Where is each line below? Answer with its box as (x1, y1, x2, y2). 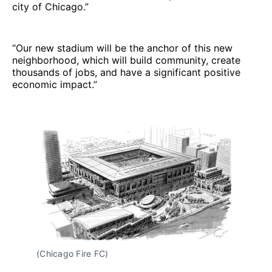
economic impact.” (12, 78, 97, 90)
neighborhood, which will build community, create (12, 53, 240, 66)
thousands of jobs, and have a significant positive (12, 66, 240, 78)
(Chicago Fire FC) (36, 248, 109, 259)
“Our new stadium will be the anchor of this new (12, 41, 233, 54)
